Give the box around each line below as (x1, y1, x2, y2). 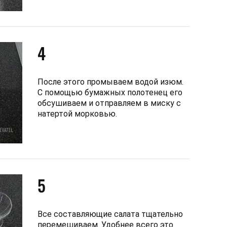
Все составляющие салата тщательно (37, 209, 183, 219)
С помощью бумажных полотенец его (37, 87, 182, 97)
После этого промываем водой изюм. (37, 77, 183, 87)
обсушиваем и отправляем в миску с (37, 98, 181, 108)
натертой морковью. (37, 108, 117, 119)
